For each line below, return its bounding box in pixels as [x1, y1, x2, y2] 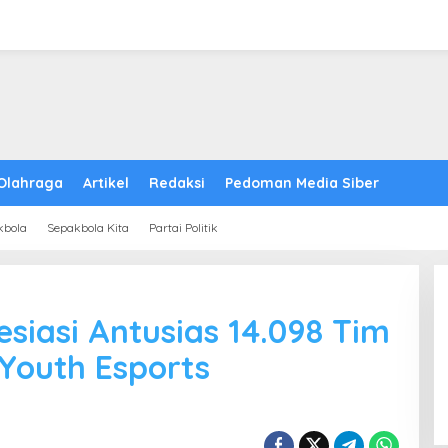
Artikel [83, 174, 129, 192]
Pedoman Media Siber [225, 174, 379, 192]
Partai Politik [149, 220, 218, 235]
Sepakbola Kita [47, 220, 129, 235]
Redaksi [149, 174, 205, 192]
